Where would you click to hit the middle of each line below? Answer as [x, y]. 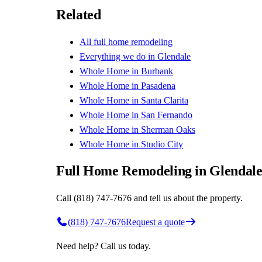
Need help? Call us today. [104, 246]
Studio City [162, 144]
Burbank [157, 71]
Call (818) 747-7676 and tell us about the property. [149, 198]
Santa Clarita [165, 100]
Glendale [174, 56]
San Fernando [167, 115]
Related [79, 15]
